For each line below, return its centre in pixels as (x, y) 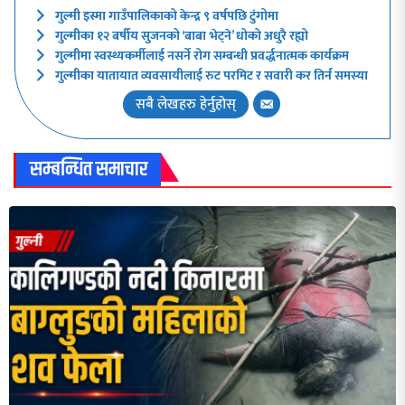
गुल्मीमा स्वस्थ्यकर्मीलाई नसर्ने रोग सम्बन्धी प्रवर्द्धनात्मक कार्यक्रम (202, 55)
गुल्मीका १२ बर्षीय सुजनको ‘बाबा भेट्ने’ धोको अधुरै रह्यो (181, 35)
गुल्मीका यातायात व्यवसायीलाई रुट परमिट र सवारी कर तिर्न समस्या (211, 75)
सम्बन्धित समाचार (89, 170)
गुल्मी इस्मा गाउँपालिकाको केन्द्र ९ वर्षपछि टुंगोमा (166, 15)
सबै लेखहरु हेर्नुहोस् (186, 104)
